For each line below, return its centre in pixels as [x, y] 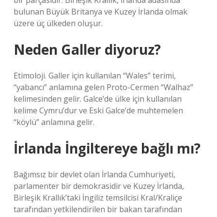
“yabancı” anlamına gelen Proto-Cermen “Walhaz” [103, 87]
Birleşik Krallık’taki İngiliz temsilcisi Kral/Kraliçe [98, 198]
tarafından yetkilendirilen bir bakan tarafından [98, 209]
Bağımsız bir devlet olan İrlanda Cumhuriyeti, [94, 174]
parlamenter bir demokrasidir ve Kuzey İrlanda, [99, 186]
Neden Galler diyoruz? [87, 49]
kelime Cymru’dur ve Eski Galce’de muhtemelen [98, 110]
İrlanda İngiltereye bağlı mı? [107, 148]
